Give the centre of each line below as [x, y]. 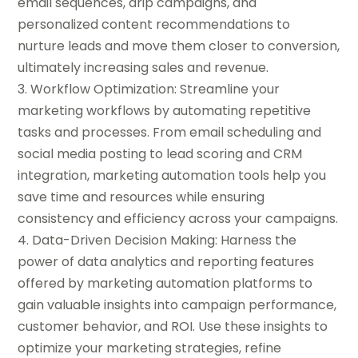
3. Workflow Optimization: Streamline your [149, 89]
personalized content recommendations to [154, 25]
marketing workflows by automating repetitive [165, 111]
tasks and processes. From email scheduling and [170, 133]
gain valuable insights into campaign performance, [177, 305]
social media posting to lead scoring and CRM [160, 154]
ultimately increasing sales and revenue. [143, 68]
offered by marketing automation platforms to [165, 284]
